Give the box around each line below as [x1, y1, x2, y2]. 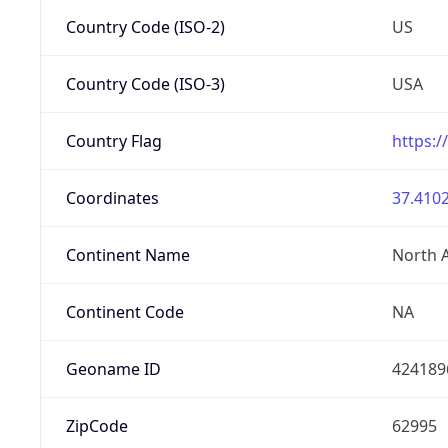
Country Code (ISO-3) [65, 72, 225, 95]
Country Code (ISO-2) [65, 15, 225, 38]
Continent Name [65, 243, 190, 266]
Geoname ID [65, 357, 161, 380]
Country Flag [65, 129, 162, 152]
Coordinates [65, 186, 159, 209]
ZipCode [65, 414, 128, 437]
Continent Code [65, 300, 184, 323]
